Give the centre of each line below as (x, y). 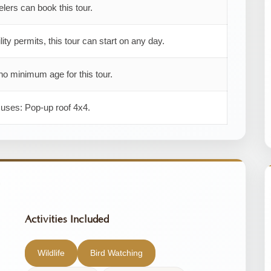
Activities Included (67, 219)
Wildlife (51, 253)
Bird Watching (116, 253)
